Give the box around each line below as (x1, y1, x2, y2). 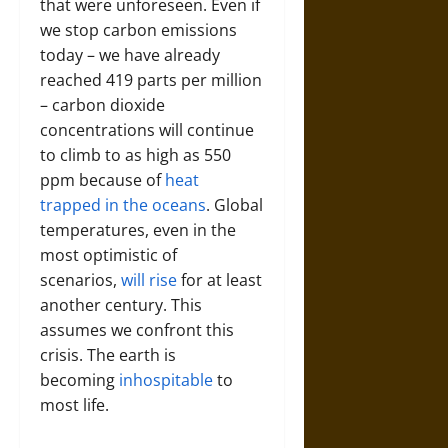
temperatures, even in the (40, 219, 236, 241)
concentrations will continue (40, 119, 254, 141)
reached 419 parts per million (40, 69, 262, 91)
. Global (206, 194, 263, 216)
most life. (40, 394, 109, 416)
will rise (121, 269, 177, 291)
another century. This (40, 294, 202, 316)
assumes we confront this (40, 319, 234, 341)
